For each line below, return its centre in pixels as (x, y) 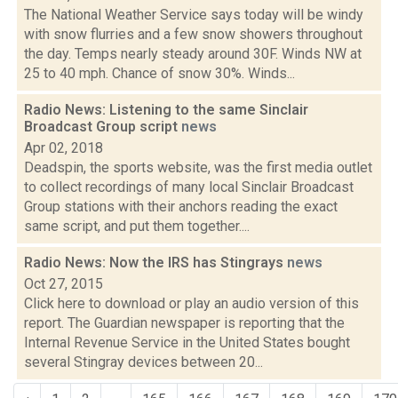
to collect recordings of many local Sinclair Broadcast (189, 187)
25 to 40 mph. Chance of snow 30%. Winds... (159, 73)
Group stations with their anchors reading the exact (181, 207)
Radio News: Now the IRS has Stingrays (155, 263)
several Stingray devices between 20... (143, 362)
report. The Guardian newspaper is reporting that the (184, 323)
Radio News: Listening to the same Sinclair (166, 110)
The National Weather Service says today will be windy (194, 15)
